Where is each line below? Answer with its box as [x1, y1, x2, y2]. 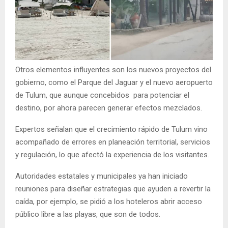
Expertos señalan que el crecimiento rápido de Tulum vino [15, 125, 208, 134]
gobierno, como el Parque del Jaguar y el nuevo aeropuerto [15, 78, 213, 88]
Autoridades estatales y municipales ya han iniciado [15, 172, 188, 181]
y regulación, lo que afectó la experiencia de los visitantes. [15, 150, 211, 160]
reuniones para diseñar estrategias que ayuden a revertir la [15, 184, 211, 194]
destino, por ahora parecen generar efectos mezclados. [15, 103, 204, 113]
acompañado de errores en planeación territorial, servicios [15, 137, 210, 147]
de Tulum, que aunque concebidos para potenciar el [15, 91, 189, 100]
